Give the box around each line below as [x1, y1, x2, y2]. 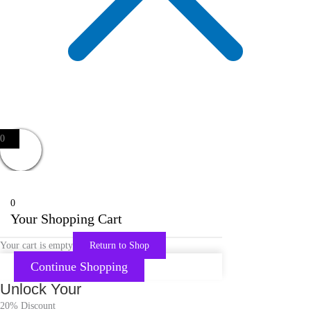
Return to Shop [90, 239, 149, 251]
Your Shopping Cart [10, 210, 122, 226]
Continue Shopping [31, 259, 128, 274]
